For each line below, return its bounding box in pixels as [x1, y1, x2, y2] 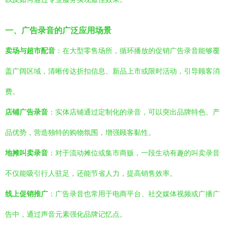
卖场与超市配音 [5, 47, 55, 55]
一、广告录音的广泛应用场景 [5, 26, 111, 35]
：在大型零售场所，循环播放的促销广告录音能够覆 [55, 47, 220, 55]
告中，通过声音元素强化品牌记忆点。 [5, 210, 127, 218]
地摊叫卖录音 [5, 149, 48, 157]
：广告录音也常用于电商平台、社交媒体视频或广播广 [48, 190, 220, 198]
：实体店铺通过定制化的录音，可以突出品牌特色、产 [48, 108, 220, 116]
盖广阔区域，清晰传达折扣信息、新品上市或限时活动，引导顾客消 [5, 67, 220, 75]
